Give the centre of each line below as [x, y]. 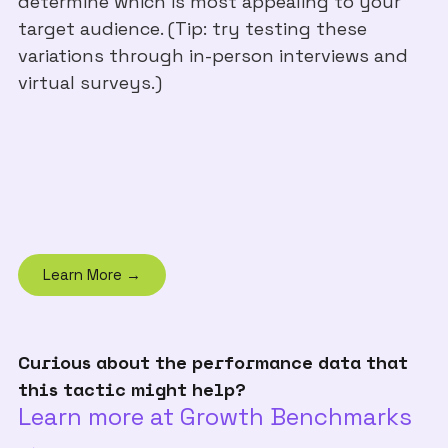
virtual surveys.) [90, 82]
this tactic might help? [132, 388]
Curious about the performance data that [213, 361]
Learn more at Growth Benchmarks [215, 416]
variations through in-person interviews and [213, 55]
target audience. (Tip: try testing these [192, 28]
